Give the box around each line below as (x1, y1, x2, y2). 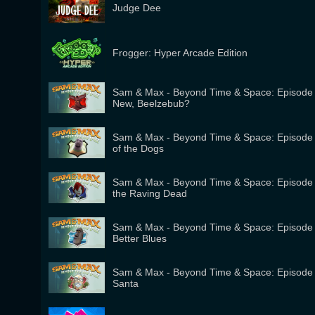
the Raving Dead (112, 188, 187, 199)
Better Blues (112, 233, 167, 244)
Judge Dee (112, 2, 161, 13)
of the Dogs (112, 143, 164, 154)
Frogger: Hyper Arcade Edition (112, 47, 247, 58)
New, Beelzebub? (112, 98, 190, 109)
